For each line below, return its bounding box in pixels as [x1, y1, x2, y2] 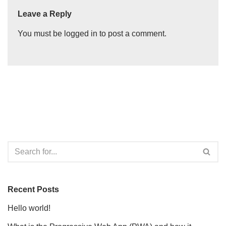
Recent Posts [8, 185, 59, 194]
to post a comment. [97, 29, 166, 38]
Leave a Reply [18, 9, 72, 18]
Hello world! [8, 203, 50, 212]
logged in [64, 29, 97, 38]
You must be [18, 29, 64, 38]
